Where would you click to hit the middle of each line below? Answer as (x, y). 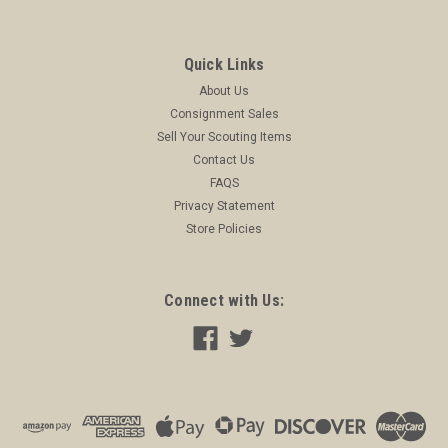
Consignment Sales (224, 113)
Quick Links (224, 64)
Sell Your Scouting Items (224, 136)
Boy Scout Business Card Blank (155, 427)
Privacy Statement (224, 205)
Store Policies (224, 228)
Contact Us (224, 159)
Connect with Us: (224, 300)
